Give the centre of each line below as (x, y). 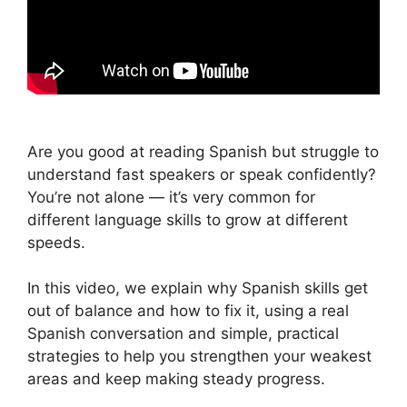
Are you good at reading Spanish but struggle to (203, 151)
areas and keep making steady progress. (176, 379)
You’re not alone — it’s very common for (171, 197)
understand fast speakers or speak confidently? (202, 174)
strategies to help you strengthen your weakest (199, 357)
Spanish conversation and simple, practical (183, 334)
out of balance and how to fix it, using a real (188, 311)
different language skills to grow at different (188, 219)
